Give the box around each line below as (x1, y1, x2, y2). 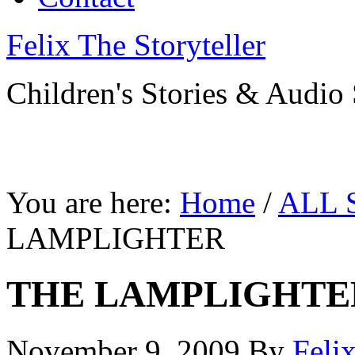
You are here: (6, 185, 180, 219)
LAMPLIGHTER (6, 221, 225, 255)
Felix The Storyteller (6, 28, 265, 62)
